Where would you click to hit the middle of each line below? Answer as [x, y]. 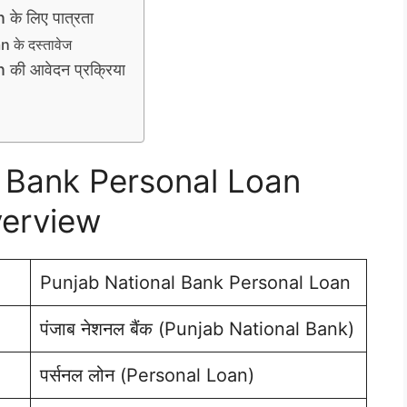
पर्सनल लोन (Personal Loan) [147, 375]
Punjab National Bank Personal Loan [195, 282]
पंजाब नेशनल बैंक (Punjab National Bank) [197, 328]
